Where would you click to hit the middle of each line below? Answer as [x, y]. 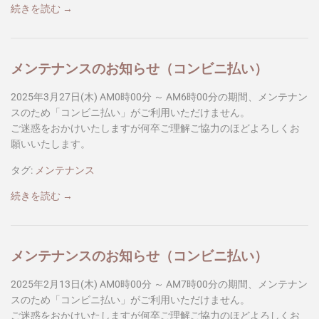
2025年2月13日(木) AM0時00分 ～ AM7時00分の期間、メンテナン [159, 284]
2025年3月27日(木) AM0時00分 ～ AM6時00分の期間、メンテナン [159, 96]
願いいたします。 [51, 143]
